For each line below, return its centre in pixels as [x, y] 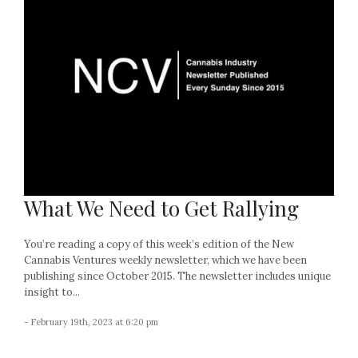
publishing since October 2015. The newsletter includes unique [177, 276]
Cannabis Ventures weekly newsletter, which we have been [165, 261]
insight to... [52, 292]
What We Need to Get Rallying [161, 209]
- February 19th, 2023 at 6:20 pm [91, 322]
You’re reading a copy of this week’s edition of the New [159, 245]
